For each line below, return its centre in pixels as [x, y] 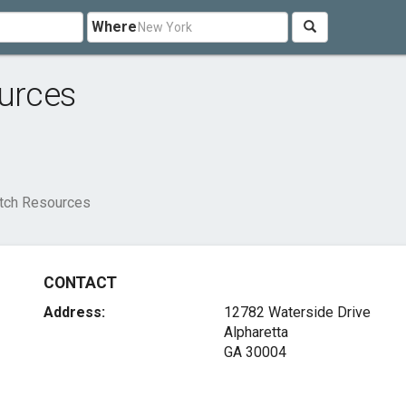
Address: [75, 312]
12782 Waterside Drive [297, 312]
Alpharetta [256, 332]
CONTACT [80, 283]
